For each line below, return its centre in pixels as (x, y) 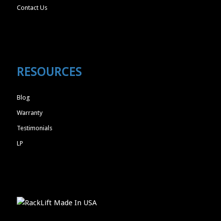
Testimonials (34, 128)
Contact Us (32, 7)
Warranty (29, 113)
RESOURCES (49, 72)
